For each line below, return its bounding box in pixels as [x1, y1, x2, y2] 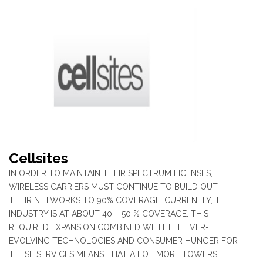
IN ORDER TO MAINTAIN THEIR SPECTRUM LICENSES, [9, 168, 213, 178]
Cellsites [9, 149, 68, 167]
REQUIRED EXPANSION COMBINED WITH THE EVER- [9, 222, 209, 232]
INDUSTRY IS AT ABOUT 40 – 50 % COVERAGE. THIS [9, 208, 208, 218]
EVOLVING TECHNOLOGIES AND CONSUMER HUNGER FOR [9, 235, 238, 245]
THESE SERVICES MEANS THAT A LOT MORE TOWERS [9, 249, 217, 259]
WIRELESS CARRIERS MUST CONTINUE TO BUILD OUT [9, 181, 218, 191]
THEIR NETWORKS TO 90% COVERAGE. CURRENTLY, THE [9, 195, 231, 205]
